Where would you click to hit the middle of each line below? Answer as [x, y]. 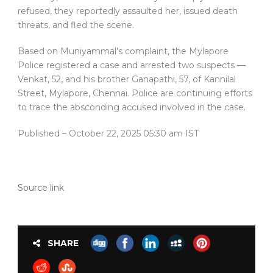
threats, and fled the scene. [76, 25]
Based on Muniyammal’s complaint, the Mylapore [123, 51]
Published [40, 134]
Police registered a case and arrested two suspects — [132, 66]
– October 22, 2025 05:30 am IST [130, 134]
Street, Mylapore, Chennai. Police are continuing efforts [135, 94]
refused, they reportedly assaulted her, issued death [128, 11]
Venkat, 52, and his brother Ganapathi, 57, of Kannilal [127, 80]
